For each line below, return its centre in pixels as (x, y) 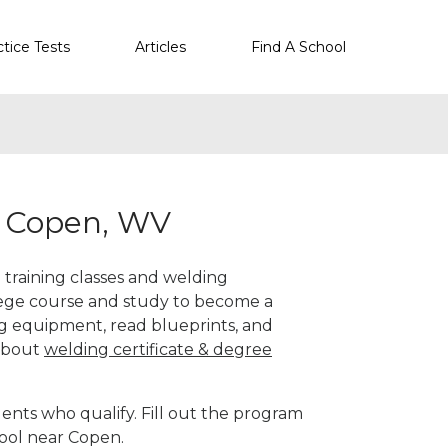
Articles (160, 46)
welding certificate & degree (158, 349)
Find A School (298, 46)
